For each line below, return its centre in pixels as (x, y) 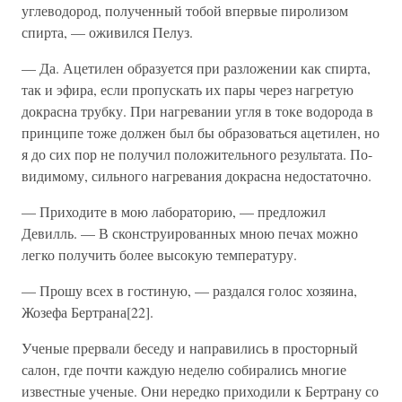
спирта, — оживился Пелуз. (107, 32)
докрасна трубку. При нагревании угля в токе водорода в (197, 111)
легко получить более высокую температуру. (159, 254)
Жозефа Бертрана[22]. (87, 312)
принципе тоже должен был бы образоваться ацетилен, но (201, 132)
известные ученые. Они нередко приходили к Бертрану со (200, 391)
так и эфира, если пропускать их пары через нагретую (188, 89)
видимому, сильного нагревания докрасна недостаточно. (197, 175)
